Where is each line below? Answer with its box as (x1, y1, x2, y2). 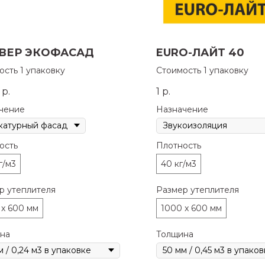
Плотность (156, 140, 201, 151)
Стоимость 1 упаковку (156, 65, 248, 76)
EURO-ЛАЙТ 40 (156, 46, 244, 60)
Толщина (156, 228, 193, 240)
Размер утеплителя (156, 184, 239, 195)
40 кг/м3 (161, 158, 196, 169)
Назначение (156, 104, 208, 115)
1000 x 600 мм (161, 202, 222, 214)
